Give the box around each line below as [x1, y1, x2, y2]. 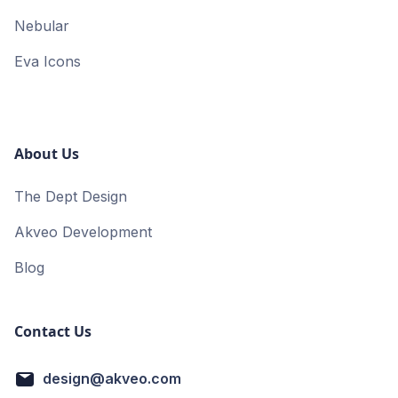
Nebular [14, 17, 69, 36]
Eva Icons [14, 52, 81, 71]
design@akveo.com [43, 370, 181, 388]
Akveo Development [14, 223, 152, 242]
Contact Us [14, 322, 92, 342]
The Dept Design [14, 187, 127, 206]
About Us [14, 144, 79, 164]
